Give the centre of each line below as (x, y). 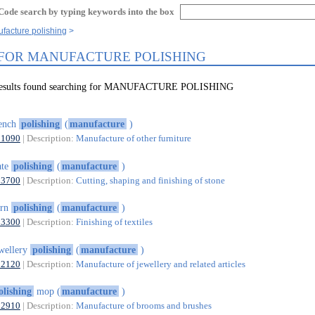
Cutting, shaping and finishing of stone (150, 180)
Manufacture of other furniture (133, 139)
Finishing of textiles (114, 222)
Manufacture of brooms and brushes (143, 306)
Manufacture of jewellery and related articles (160, 264)
